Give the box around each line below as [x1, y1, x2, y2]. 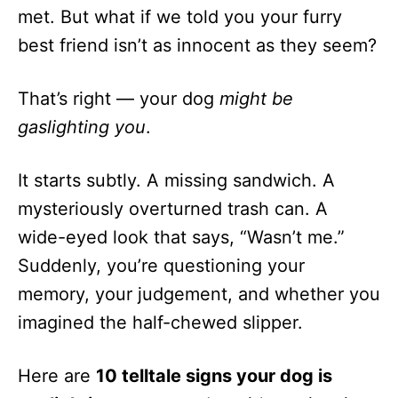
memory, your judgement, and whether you [18, 283, 380, 305]
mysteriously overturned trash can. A [18, 198, 328, 219]
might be [219, 88, 293, 109]
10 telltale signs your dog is [96, 365, 332, 386]
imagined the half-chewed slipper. [18, 312, 303, 333]
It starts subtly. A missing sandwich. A [18, 170, 335, 191]
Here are [18, 365, 96, 386]
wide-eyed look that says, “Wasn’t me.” [18, 227, 345, 248]
